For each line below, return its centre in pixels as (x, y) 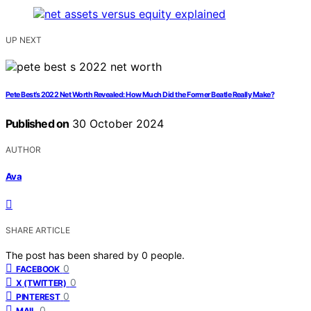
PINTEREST (38, 296)
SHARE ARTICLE (38, 230)
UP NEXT (24, 40)
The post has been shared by (74, 255)
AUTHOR (23, 150)
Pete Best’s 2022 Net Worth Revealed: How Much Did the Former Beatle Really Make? (140, 95)
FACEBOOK (38, 269)
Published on (37, 124)
